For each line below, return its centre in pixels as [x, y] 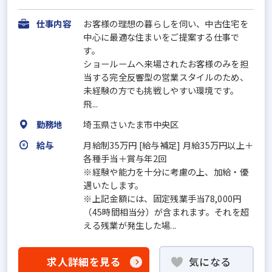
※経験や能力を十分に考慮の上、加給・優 [166, 171]
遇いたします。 [114, 185]
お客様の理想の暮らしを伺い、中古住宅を [166, 23]
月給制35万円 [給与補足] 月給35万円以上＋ [168, 144]
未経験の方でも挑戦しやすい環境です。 [161, 90]
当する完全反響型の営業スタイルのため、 [166, 76]
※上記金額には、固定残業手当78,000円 [162, 198]
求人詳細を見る [84, 262]
